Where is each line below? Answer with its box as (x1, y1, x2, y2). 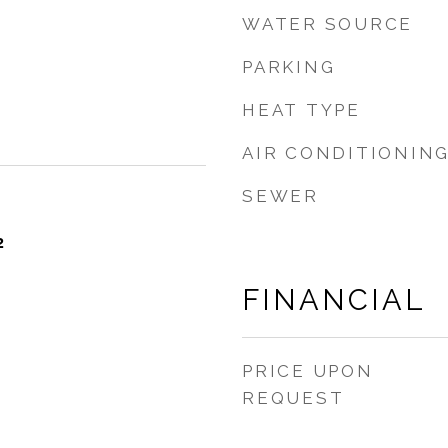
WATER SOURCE (242, 14, 413, 34)
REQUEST (242, 388, 345, 408)
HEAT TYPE (242, 100, 361, 120)
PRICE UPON (242, 361, 374, 381)
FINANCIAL (242, 283, 426, 317)
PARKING (242, 57, 336, 77)
